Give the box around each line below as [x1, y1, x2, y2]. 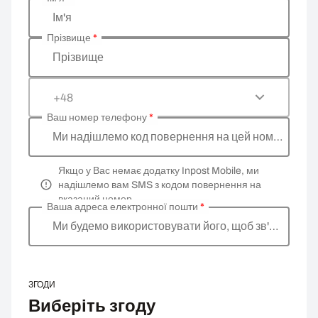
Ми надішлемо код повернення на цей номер [52, 131, 286, 143]
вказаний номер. [58, 194, 135, 204]
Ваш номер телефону [46, 111, 149, 124]
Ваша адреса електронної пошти [46, 201, 200, 213]
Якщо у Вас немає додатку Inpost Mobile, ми [58, 165, 259, 176]
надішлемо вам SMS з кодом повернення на [58, 180, 261, 190]
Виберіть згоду [28, 297, 155, 315]
